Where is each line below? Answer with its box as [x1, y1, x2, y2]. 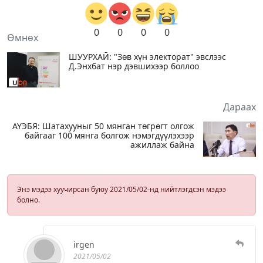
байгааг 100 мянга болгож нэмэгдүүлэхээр [25, 129, 194, 141]
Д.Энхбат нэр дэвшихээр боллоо [69, 60, 199, 72]
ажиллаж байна [130, 139, 194, 150]
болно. [17, 194, 40, 205]
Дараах [223, 100, 256, 113]
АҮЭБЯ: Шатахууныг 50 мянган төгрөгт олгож [12, 120, 194, 131]
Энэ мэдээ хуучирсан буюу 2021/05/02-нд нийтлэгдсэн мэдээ [17, 184, 226, 194]
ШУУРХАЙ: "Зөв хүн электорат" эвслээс [69, 50, 226, 62]
